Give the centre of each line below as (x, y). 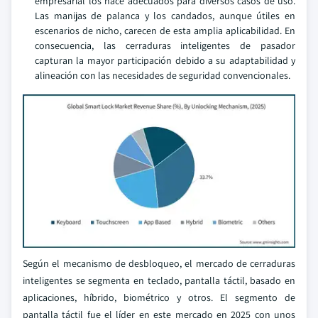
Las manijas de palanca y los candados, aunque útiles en (165, 16)
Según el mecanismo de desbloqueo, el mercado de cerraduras (159, 263)
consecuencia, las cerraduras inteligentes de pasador (165, 45)
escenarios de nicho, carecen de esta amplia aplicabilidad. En (165, 31)
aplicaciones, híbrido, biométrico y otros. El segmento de (159, 297)
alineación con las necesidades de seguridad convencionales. (163, 75)
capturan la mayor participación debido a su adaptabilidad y (165, 60)
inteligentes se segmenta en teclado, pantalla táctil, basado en (159, 280)
